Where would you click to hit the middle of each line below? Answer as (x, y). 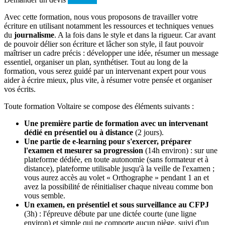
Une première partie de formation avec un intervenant (116, 124)
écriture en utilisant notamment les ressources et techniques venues (109, 26)
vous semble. (45, 196)
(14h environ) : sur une (181, 151)
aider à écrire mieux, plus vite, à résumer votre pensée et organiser (108, 80)
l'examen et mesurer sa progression (85, 151)
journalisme (34, 35)
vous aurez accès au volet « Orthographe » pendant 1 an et (117, 178)
